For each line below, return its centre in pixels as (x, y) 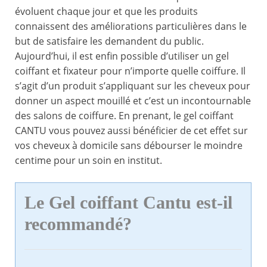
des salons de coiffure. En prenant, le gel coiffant (124, 116)
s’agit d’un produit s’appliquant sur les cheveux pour (133, 86)
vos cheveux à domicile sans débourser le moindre (129, 146)
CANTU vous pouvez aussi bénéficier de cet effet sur (131, 131)
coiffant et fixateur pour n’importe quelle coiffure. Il (130, 71)
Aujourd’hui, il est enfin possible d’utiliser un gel (122, 56)
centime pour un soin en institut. (89, 161)
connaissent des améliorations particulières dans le (131, 27)
